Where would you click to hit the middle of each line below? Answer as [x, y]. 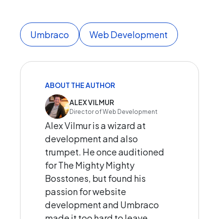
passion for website [86, 192]
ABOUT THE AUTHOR [80, 85]
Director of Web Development [113, 111]
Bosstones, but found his [95, 178]
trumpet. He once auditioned [105, 152]
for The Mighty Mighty [90, 165]
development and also [91, 139]
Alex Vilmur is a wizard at [95, 126]
